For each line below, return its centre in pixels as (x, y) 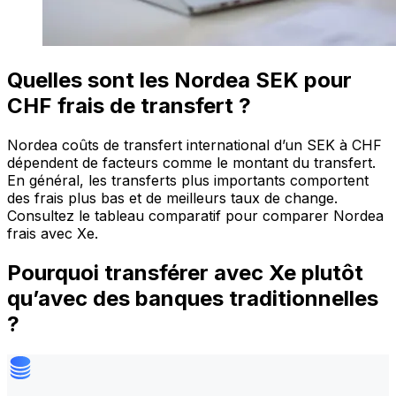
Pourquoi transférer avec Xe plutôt (185, 272)
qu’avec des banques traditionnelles (193, 298)
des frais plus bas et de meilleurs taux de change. (172, 198)
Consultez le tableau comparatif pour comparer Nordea (195, 216)
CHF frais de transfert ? (129, 106)
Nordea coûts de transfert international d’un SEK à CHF (194, 145)
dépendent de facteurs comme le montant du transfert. (191, 163)
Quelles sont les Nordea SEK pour (179, 80)
